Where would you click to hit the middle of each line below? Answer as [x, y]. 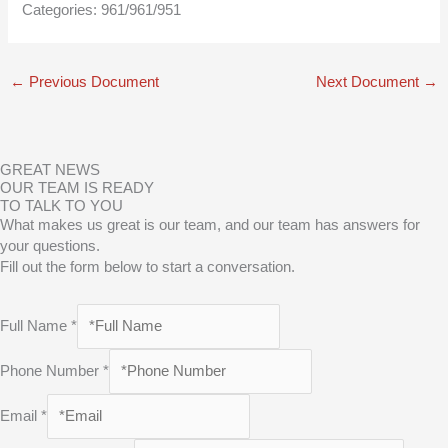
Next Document [370, 82]
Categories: [62, 10]
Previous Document [91, 82]
